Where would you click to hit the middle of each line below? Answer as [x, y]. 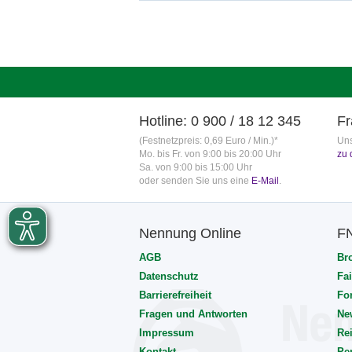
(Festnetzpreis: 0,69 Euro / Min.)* [209, 141]
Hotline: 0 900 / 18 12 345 [220, 121]
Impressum [167, 333]
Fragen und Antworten [193, 314]
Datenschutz [169, 276]
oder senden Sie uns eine [195, 181]
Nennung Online [190, 233]
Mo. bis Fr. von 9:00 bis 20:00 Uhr [210, 154]
